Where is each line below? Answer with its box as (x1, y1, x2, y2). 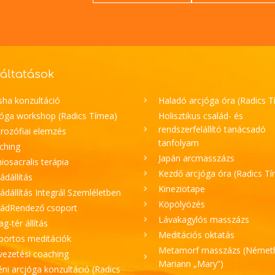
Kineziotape (158, 183, 205, 195)
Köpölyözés (158, 198, 205, 211)
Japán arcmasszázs (158, 152, 234, 165)
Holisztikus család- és (158, 110, 243, 122)
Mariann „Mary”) (158, 258, 223, 270)
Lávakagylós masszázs (158, 214, 249, 226)
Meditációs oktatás (158, 229, 234, 241)
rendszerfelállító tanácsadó (158, 123, 266, 136)
